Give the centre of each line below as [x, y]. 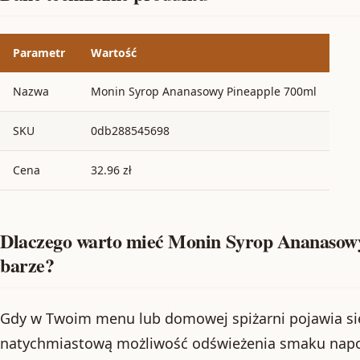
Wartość [114, 52]
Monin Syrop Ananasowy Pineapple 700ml [204, 91]
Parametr [39, 52]
